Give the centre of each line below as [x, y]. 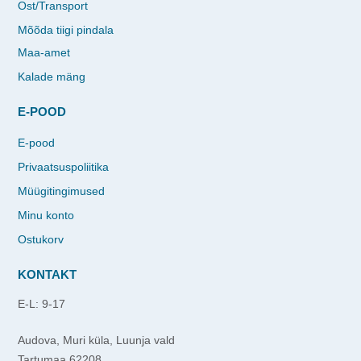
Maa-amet [44, 52]
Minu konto [46, 215]
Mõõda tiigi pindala [66, 29]
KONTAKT [47, 274]
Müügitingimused [61, 191]
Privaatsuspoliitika [63, 166]
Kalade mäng [52, 76]
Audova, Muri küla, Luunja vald [96, 340]
